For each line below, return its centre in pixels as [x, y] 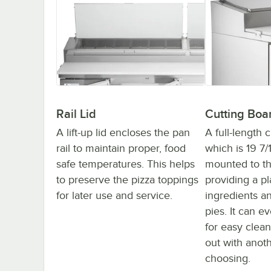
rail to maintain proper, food [121, 148]
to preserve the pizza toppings [127, 179]
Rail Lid [76, 113]
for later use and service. [114, 195]
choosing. [228, 258]
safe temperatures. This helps [126, 164]
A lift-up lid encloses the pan [123, 132]
